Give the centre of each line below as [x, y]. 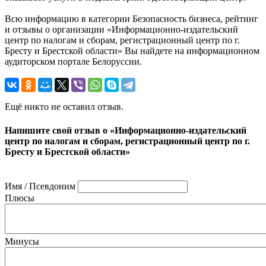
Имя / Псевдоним [40, 186]
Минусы [22, 241]
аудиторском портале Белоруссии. [73, 62]
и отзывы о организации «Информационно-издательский [121, 30]
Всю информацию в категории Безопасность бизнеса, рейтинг [132, 19]
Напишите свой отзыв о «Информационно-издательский [126, 130]
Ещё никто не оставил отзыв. [64, 107]
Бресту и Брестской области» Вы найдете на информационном [132, 51]
